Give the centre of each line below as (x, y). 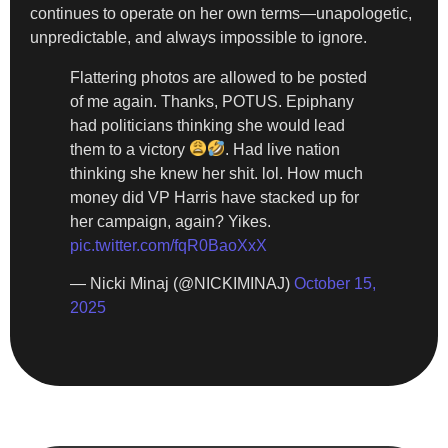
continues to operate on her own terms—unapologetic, (221, 13)
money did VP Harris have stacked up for (214, 197)
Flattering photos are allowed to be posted (218, 77)
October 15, (335, 283)
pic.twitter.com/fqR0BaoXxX (168, 245)
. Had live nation (283, 149)
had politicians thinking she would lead (207, 125)
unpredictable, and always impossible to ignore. (198, 37)
